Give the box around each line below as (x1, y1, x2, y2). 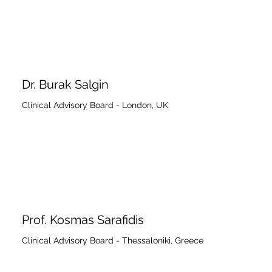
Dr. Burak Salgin (21, 77, 109, 92)
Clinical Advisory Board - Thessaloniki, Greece (21, 235, 203, 245)
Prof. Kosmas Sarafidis (21, 212, 144, 227)
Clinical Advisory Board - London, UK (21, 100, 168, 110)
